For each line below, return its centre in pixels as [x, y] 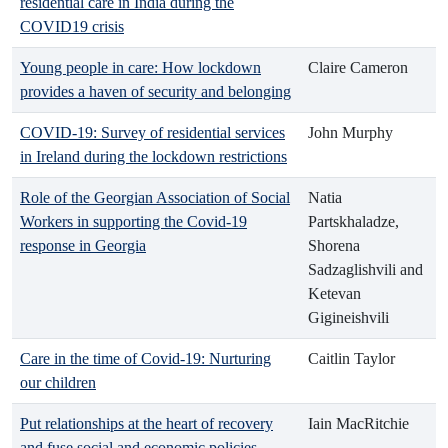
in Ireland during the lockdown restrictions [153, 156]
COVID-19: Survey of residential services [152, 132]
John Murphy [350, 132]
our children [58, 382]
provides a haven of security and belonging [155, 91]
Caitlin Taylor [351, 358]
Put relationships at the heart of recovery [146, 423]
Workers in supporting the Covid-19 [133, 221]
